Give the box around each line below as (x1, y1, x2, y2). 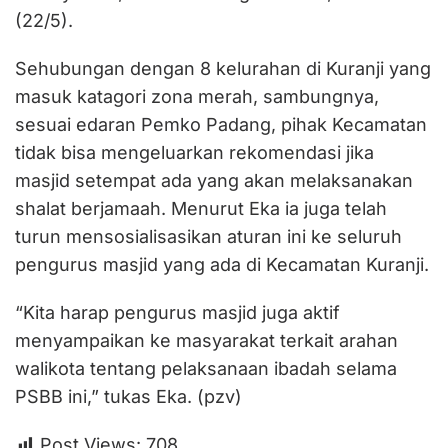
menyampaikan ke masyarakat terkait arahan (15, 329, 398, 351)
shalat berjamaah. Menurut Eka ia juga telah (15, 197, 387, 219)
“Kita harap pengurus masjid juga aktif (15, 301, 340, 323)
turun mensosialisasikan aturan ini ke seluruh (15, 225, 402, 247)
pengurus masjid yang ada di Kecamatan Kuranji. (15, 253, 429, 275)
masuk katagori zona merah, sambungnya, (15, 85, 379, 107)
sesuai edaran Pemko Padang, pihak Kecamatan (15, 113, 427, 135)
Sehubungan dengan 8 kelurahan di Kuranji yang (15, 57, 431, 79)
